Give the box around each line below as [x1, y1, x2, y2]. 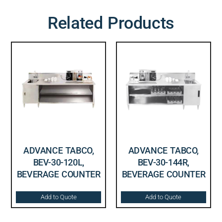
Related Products [48, 12, 174, 33]
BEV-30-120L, [33, 157, 84, 167]
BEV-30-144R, [137, 157, 189, 167]
